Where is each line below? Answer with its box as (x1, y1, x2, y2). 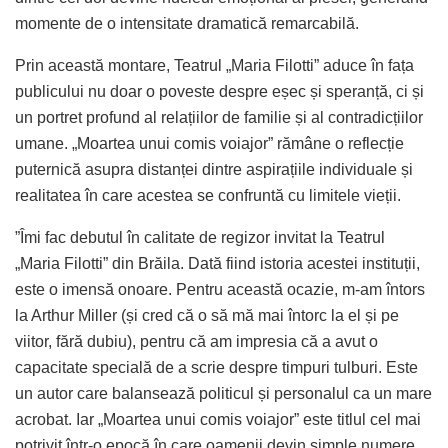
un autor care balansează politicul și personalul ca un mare (15, 384, 432, 402)
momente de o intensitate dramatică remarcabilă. (15, 14, 359, 32)
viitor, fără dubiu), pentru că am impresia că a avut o (15, 332, 378, 350)
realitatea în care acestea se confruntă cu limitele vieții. (15, 186, 401, 204)
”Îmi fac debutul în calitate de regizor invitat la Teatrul (15, 228, 385, 246)
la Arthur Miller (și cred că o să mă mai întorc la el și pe (15, 306, 399, 324)
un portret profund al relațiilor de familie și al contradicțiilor (15, 108, 423, 126)
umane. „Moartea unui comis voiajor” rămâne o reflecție (15, 134, 404, 152)
